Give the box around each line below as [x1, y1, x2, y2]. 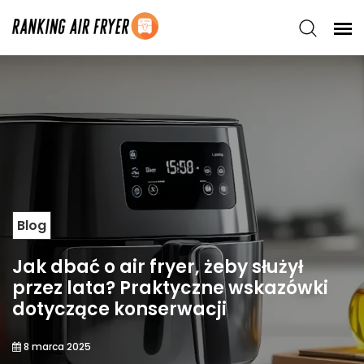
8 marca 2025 [21, 340, 91, 353]
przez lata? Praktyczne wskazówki [12, 275, 328, 301]
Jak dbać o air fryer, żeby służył [12, 254, 303, 279]
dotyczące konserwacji [12, 297, 227, 322]
